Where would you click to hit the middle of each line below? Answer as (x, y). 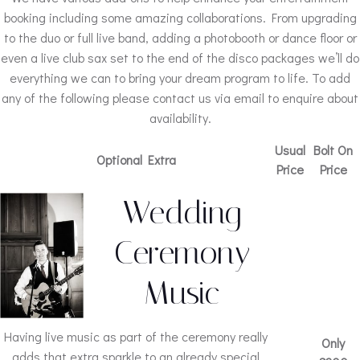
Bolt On (333, 150)
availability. (180, 118)
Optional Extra (136, 160)
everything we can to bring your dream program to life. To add (180, 78)
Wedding (182, 213)
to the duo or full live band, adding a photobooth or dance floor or (180, 37)
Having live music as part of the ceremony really (136, 336)
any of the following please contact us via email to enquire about (180, 98)
